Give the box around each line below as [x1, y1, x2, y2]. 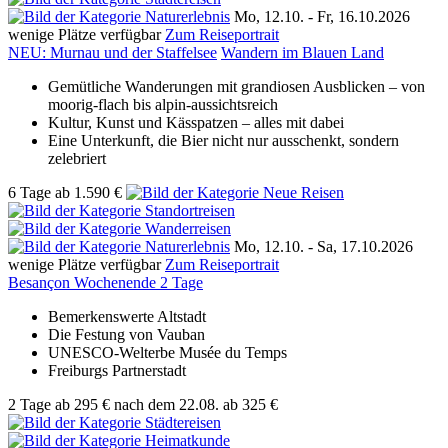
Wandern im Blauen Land [221, 43, 384, 61]
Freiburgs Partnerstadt [48, 361, 186, 379]
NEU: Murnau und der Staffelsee [8, 43, 217, 61]
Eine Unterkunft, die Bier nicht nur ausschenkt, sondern [48, 131, 399, 149]
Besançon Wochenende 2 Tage [8, 273, 203, 291]
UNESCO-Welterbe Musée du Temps [48, 343, 287, 361]
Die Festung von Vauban [48, 325, 205, 343]
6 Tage [8, 183, 51, 201]
